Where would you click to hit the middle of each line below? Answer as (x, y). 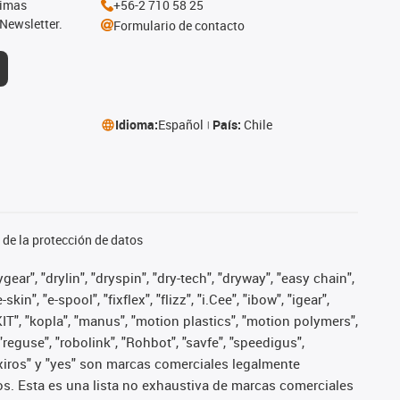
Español (180, 125)
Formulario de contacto (179, 25)
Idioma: (136, 125)
